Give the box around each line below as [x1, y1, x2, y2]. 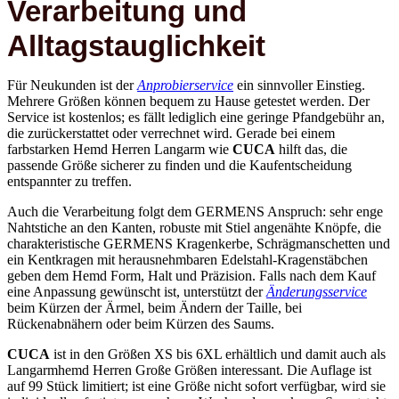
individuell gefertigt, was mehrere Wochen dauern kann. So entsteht [7, 369, 387, 385]
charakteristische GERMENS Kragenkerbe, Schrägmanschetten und [7, 210, 390, 226]
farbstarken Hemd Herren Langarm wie [7, 116, 232, 132]
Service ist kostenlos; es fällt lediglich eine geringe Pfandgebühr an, [7, 84, 385, 100]
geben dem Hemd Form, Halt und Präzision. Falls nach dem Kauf [7, 242, 376, 258]
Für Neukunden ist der [7, 52, 137, 68]
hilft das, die [275, 116, 347, 132]
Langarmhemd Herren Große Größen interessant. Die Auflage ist [7, 337, 371, 353]
